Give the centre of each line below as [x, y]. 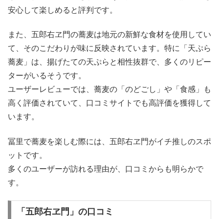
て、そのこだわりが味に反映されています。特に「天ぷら [109, 48]
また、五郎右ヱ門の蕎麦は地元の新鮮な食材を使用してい [109, 35]
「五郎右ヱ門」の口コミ [65, 212]
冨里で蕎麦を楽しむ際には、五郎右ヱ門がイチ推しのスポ [109, 141]
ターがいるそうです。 [47, 76]
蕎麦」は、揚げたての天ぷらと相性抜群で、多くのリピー [109, 62]
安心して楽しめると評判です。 [63, 10]
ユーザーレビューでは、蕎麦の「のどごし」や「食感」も [109, 89]
